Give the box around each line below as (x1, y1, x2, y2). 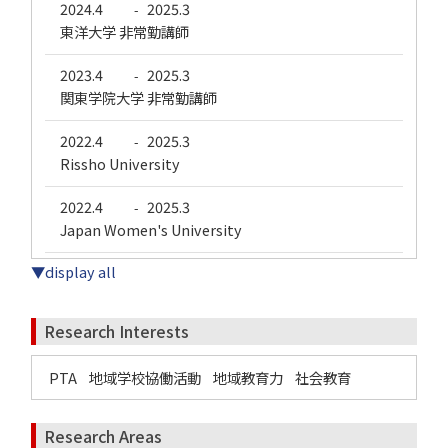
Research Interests (44, 319, 189, 343)
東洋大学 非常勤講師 (60, 21, 189, 42)
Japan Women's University (60, 219, 242, 240)
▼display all (31, 261, 116, 282)
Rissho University (60, 153, 180, 174)
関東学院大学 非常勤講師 (60, 87, 217, 108)
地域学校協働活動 (89, 367, 201, 388)
